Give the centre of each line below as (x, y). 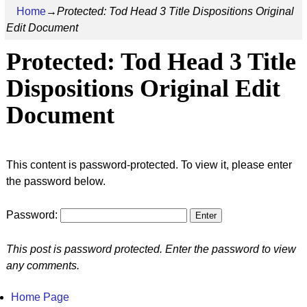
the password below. (56, 181)
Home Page (40, 297)
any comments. (42, 265)
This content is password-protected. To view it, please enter (149, 164)
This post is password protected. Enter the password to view (151, 249)
